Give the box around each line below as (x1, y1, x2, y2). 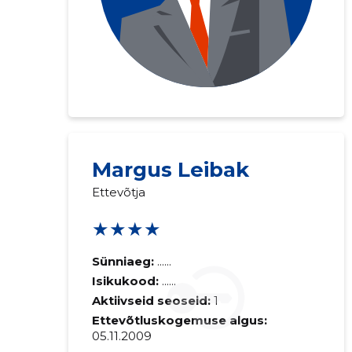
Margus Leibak (91, 157, 249, 182)
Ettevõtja (91, 185, 145, 200)
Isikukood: (91, 273, 162, 288)
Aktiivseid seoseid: (91, 293, 211, 308)
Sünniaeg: (91, 254, 154, 269)
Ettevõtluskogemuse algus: (91, 313, 267, 328)
